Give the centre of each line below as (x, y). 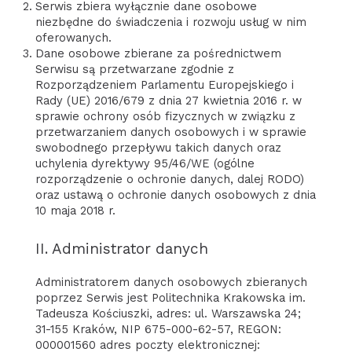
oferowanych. (73, 37)
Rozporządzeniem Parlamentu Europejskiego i (164, 84)
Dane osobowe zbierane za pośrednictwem (158, 53)
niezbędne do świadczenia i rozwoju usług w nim (170, 22)
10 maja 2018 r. (75, 210)
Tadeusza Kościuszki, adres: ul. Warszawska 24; (168, 313)
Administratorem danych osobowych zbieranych (171, 282)
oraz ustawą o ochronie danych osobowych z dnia (175, 194)
